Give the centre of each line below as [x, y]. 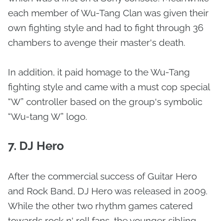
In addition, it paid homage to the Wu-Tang [99, 72]
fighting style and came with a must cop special [109, 87]
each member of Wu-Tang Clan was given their [108, 13]
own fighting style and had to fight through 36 [106, 28]
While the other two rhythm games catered [100, 206]
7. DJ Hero [37, 146]
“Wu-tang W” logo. [48, 116]
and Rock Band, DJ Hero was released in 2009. [108, 191]
